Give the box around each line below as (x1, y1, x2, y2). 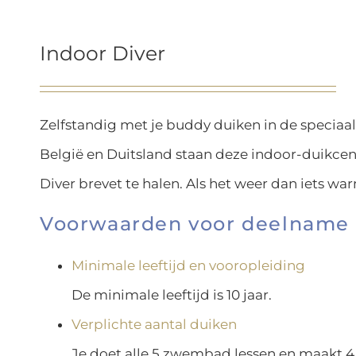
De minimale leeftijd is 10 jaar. (72, 287, 272, 304)
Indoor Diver (40, 41, 165, 65)
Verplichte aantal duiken (72, 316, 237, 333)
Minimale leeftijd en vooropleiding (72, 257, 305, 274)
